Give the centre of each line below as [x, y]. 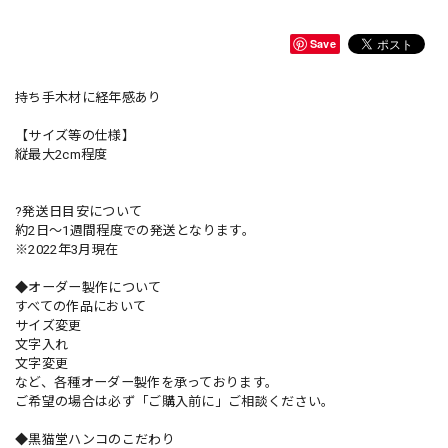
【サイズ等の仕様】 [75, 135]
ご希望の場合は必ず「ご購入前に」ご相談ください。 [175, 401]
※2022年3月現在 [67, 249]
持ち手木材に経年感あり [88, 97]
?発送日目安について [79, 211]
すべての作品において [81, 306]
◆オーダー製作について [88, 287]
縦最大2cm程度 [61, 154]
